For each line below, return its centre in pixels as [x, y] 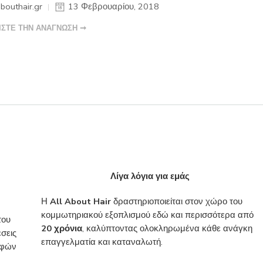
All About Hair [80, 201]
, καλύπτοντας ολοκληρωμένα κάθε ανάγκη [167, 228]
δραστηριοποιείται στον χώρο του [176, 201]
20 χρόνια [61, 228]
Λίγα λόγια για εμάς [150, 176]
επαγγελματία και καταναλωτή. [102, 242]
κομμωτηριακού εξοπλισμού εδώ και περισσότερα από [147, 215]
